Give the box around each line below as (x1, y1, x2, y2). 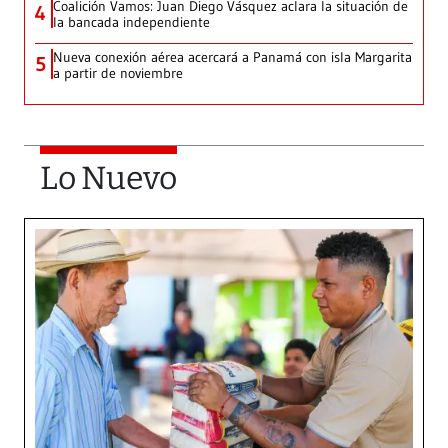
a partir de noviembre (53, 64, 183, 83)
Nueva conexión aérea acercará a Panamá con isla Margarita (53, 48, 412, 67)
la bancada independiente (53, 13, 210, 32)
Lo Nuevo (40, 159, 177, 198)
